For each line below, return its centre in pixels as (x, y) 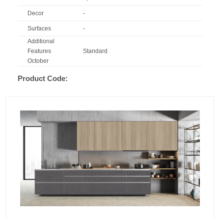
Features (39, 51)
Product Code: (43, 78)
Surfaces (39, 28)
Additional (41, 41)
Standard (95, 51)
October (38, 61)
